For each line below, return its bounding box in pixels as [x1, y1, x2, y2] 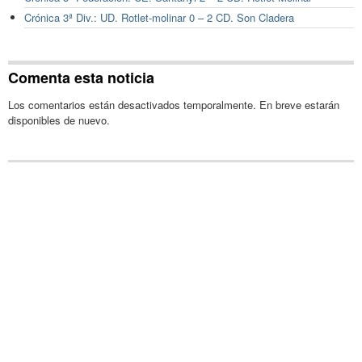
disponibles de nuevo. [8, 112, 110, 128]
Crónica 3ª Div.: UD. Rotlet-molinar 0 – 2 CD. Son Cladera [24, 10, 294, 26]
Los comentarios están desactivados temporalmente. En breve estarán [8, 96, 339, 112]
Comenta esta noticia [8, 66, 154, 88]
